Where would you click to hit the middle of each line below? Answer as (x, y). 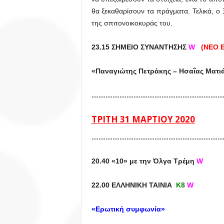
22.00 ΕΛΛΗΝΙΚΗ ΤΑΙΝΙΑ (133, 185)
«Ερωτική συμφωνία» (128, 209)
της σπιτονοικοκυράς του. (132, 23)
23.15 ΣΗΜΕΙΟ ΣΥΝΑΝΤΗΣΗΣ (140, 47)
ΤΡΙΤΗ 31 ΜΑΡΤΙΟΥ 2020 (143, 119)
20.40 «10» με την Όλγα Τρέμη (144, 161)
